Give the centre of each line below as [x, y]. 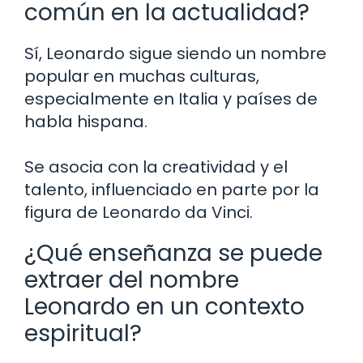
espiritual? [83, 333]
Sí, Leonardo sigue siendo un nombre [175, 53]
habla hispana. [86, 121]
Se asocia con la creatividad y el [156, 167]
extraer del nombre [132, 280]
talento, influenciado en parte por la [172, 189]
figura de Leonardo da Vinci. [139, 212]
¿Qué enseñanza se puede [173, 253]
